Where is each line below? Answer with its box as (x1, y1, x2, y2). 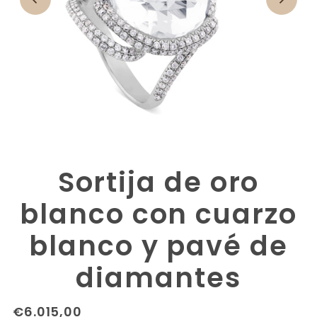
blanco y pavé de (29, 226, 288, 265)
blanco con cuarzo (20, 195, 297, 233)
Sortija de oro (57, 163, 260, 201)
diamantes (76, 258, 241, 296)
